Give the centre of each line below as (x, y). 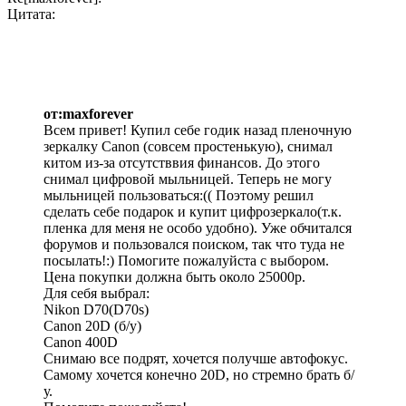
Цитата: (31, 14)
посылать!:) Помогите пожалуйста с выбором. (186, 261)
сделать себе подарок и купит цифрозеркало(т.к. (193, 212)
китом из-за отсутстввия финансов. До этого (182, 163)
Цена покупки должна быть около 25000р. (174, 277)
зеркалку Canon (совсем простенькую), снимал (188, 147)
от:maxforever (88, 114)
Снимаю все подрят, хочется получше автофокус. (196, 359)
